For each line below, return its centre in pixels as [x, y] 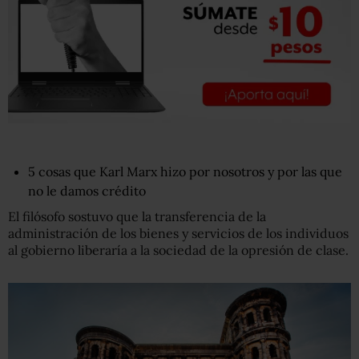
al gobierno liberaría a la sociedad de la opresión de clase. [178, 250]
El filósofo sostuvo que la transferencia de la [137, 216]
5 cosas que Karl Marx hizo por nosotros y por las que [185, 171]
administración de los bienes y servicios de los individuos [178, 233]
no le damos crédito [87, 190]
